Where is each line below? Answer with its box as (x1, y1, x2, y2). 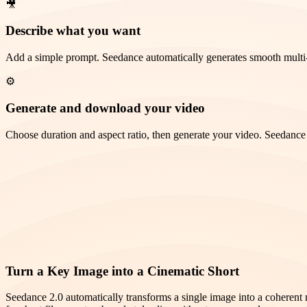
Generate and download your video (5, 100, 205, 115)
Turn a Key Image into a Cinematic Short (5, 263, 239, 278)
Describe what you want (5, 23, 140, 38)
